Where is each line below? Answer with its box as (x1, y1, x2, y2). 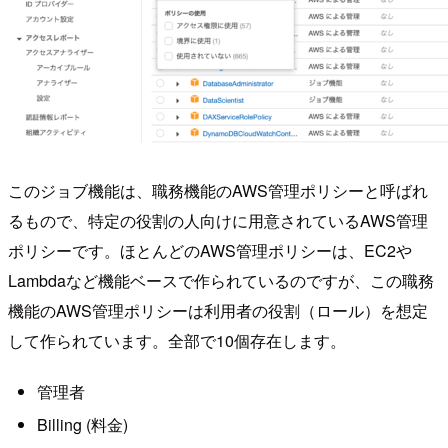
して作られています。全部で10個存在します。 (8, 328, 346, 352)
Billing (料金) (36, 413, 128, 437)
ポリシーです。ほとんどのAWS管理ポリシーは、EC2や (8, 238, 412, 262)
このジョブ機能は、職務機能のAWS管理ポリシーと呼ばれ (8, 178, 428, 202)
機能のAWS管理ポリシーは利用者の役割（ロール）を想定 (8, 298, 428, 322)
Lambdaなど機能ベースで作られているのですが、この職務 (8, 268, 434, 292)
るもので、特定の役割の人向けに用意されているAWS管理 (8, 208, 428, 232)
